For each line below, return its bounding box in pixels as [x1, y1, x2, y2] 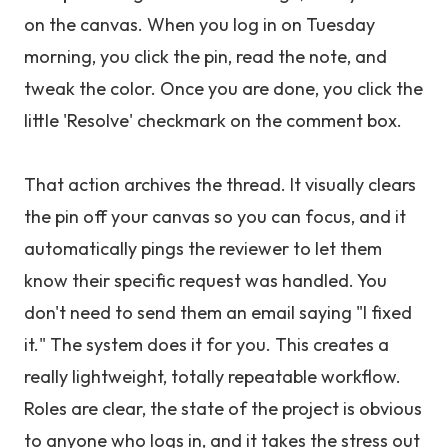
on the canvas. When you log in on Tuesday [24, 13, 375, 36]
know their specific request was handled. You [24, 269, 387, 292]
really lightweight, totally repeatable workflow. [24, 365, 401, 388]
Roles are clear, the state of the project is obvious [24, 397, 422, 420]
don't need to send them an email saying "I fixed [24, 301, 412, 324]
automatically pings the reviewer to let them [24, 237, 382, 260]
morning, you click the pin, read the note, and [24, 45, 387, 68]
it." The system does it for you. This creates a [24, 333, 389, 356]
